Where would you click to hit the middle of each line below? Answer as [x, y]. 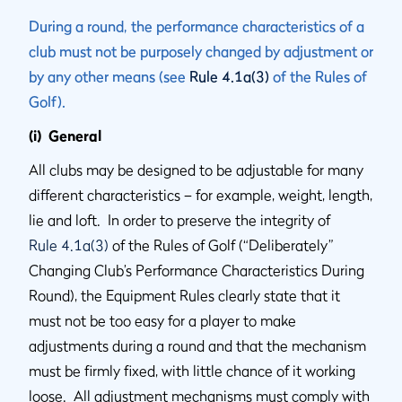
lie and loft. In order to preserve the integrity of [181, 220]
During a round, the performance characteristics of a [197, 26]
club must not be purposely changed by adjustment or [201, 51]
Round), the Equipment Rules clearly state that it [184, 295]
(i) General [65, 135]
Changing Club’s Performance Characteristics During [197, 270]
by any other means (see [109, 76]
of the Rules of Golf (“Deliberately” [221, 245]
